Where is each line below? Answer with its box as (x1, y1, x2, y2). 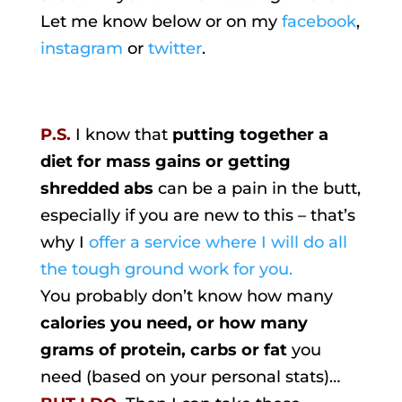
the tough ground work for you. (39, 258, 293, 279)
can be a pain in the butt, (153, 178, 361, 198)
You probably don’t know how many (39, 285, 333, 306)
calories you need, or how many (39, 312, 308, 333)
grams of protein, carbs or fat (39, 339, 287, 360)
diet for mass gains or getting (39, 151, 291, 171)
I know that (70, 124, 172, 144)
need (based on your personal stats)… (39, 366, 340, 387)
